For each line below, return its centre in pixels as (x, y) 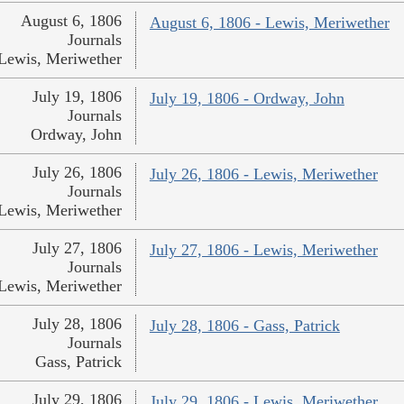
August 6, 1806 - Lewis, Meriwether (269, 23)
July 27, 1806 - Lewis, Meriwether (263, 250)
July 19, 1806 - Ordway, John (247, 99)
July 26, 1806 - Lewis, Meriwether (263, 174)
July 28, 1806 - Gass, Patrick (244, 326)
